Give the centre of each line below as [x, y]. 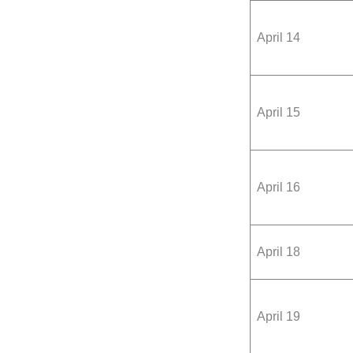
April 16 [279, 188]
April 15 [279, 113]
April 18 [279, 252]
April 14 [279, 38]
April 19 [279, 317]
